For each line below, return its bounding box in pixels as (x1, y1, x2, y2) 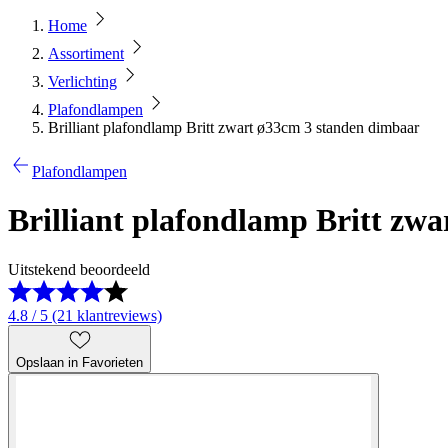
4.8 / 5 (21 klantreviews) (8, 306, 162, 324)
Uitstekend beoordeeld (8, 260, 150, 278)
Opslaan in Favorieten (16, 354, 143, 370)
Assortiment (48, 45, 124, 62)
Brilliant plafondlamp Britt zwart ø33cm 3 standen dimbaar (48, 119, 419, 136)
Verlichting (48, 73, 117, 90)
